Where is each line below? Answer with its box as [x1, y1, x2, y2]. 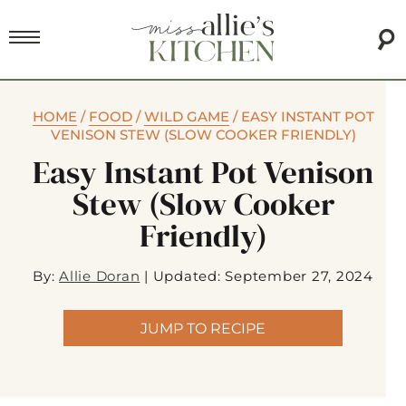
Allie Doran [59, 267, 140, 285]
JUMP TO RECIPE [140, 319, 266, 337]
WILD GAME [143, 108, 229, 126]
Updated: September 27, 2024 [152, 267, 373, 285]
